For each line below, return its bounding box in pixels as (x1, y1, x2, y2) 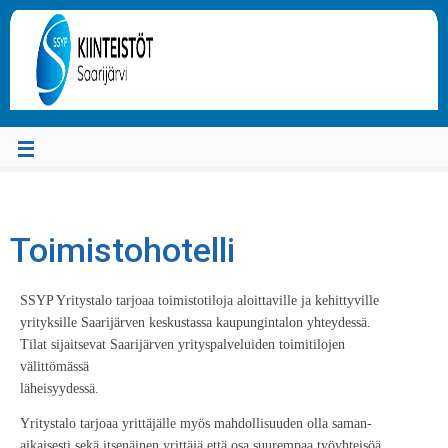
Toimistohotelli (10, 230, 235, 270)
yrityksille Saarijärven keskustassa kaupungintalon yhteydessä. (20, 314, 371, 330)
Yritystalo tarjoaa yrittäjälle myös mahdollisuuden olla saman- (20, 416, 372, 431)
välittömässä (20, 358, 89, 374)
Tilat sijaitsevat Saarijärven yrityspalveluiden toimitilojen (20, 336, 345, 352)
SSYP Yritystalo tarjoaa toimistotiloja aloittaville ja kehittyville (20, 292, 379, 308)
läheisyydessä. (20, 380, 99, 396)
